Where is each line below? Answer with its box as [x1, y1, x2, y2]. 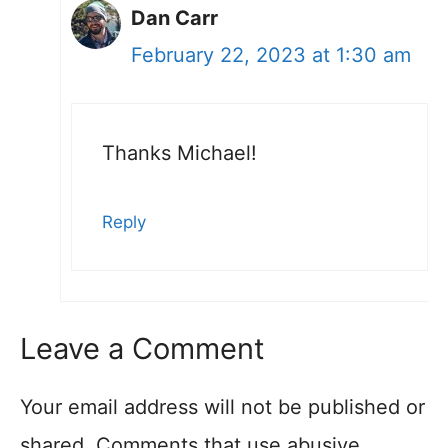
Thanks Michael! [102, 140, 257, 165]
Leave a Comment [20, 330, 265, 366]
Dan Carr [131, 5, 218, 30]
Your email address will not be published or [20, 394, 425, 419]
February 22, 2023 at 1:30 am [131, 42, 411, 67]
